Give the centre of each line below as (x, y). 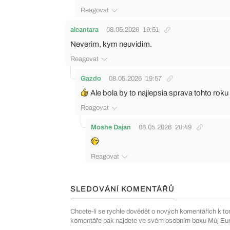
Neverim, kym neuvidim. (111, 44)
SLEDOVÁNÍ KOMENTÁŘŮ (122, 189)
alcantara (84, 30)
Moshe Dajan (111, 127)
